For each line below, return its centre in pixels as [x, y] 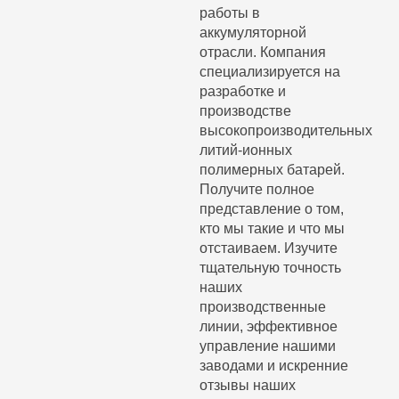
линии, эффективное [269, 327]
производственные [263, 307]
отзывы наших [248, 386]
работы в [230, 13]
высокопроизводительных [286, 131]
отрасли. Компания [263, 53]
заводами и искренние [274, 366]
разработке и [243, 92]
